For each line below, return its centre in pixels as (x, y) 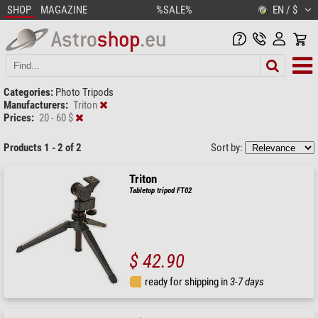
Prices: (19, 117)
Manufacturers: (36, 105)
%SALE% (174, 10)
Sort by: (228, 147)
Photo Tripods (84, 92)
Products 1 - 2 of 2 (43, 147)
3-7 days (247, 281)
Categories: (28, 92)
